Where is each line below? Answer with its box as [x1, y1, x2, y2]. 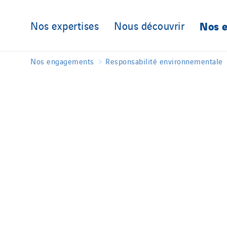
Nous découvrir [114, 17, 184, 33]
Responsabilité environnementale [105, 56, 223, 66]
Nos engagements [30, 56, 94, 66]
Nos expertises [30, 17, 99, 33]
